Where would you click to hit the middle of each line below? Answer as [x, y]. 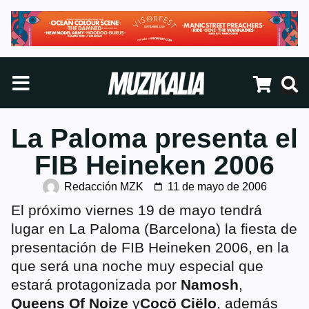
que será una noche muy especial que [137, 266]
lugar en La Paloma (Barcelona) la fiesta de [154, 229]
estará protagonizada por [96, 285]
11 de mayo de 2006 [217, 187]
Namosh [210, 285]
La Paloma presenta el [154, 138]
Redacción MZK [103, 187]
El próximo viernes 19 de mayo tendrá [137, 210]
